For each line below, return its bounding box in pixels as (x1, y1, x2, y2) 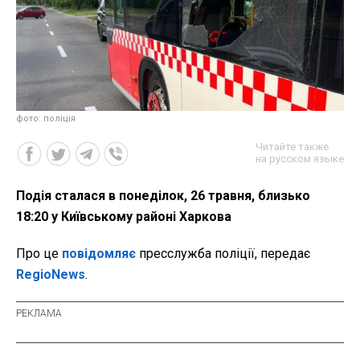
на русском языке (256, 152, 344, 165)
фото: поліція (16, 112, 76, 124)
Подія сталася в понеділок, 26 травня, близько (16, 187, 310, 203)
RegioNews (16, 266, 85, 282)
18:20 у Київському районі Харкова (16, 208, 231, 224)
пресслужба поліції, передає (136, 245, 310, 261)
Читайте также (256, 140, 329, 153)
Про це (16, 245, 62, 261)
